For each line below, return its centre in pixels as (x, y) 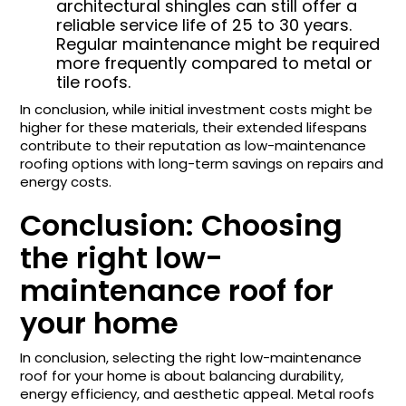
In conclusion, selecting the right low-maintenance (191, 357)
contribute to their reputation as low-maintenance (193, 145)
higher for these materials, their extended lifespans (194, 127)
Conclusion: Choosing (182, 225)
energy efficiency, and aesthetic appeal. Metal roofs (198, 393)
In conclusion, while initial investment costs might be (197, 109)
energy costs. (66, 181)
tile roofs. (94, 82)
